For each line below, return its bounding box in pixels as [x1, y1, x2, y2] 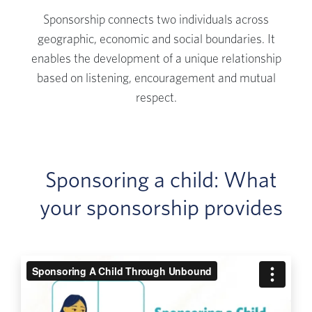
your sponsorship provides [40, 197, 283, 219]
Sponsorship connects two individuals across [43, 14, 269, 26]
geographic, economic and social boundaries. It [37, 33, 275, 46]
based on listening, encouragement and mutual [36, 72, 276, 85]
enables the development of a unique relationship [31, 53, 281, 65]
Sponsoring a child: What [45, 169, 277, 192]
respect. [135, 92, 177, 104]
